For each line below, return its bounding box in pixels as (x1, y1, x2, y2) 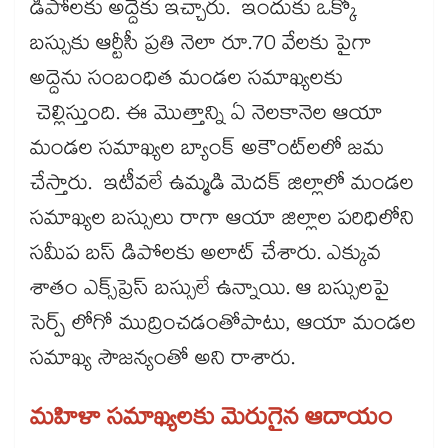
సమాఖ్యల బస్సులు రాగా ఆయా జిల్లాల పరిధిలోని (30, 203, 414, 240)
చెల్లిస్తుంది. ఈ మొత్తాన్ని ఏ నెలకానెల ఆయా (30, 98, 383, 135)
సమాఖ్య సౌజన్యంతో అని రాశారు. (30, 343, 307, 380)
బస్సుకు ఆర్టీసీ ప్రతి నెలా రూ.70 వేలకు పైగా (30, 28, 372, 65)
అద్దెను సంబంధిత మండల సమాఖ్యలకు (30, 63, 343, 100)
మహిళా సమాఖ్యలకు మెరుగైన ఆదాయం (30, 401, 392, 442)
